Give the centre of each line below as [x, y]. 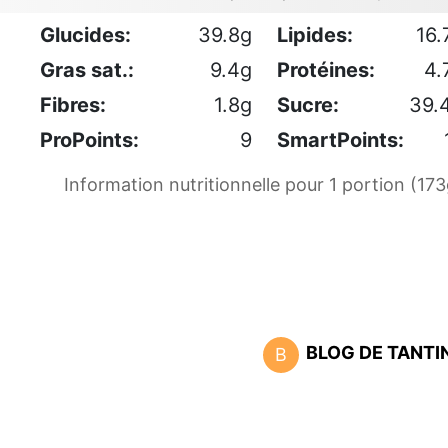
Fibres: [73, 104]
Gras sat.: [87, 69]
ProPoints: [89, 139]
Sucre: [308, 104]
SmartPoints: [340, 139]
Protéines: [326, 69]
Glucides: [85, 34]
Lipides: [315, 34]
